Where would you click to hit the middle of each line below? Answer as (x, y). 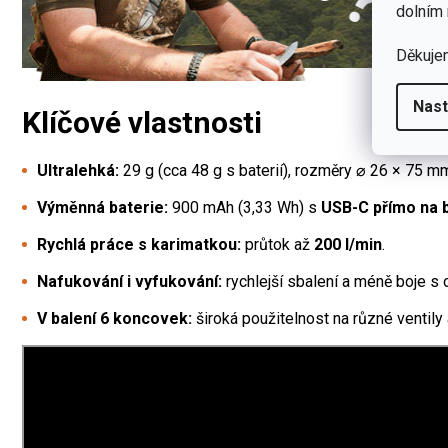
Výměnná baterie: (102, 207)
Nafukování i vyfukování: (129, 281)
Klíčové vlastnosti (142, 122)
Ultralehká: (78, 170)
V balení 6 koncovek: (114, 318)
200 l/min (348, 244)
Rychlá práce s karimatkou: (139, 244)
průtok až (277, 244)
